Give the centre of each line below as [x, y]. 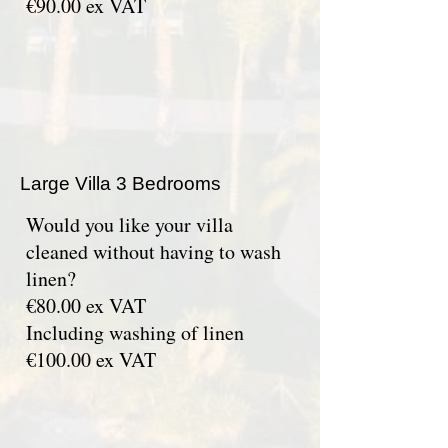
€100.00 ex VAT [91, 359]
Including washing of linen [135, 332]
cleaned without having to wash [153, 251]
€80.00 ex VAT [86, 305]
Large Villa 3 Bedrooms [120, 183]
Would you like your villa [129, 224]
